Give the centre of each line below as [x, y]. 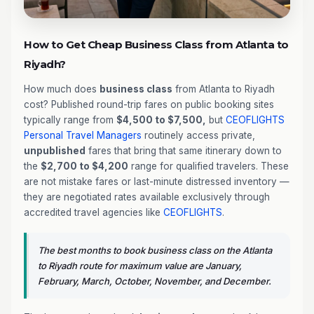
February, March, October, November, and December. [155, 281]
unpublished [55, 151]
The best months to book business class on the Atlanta [155, 250]
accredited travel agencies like [94, 212]
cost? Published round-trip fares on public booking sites [149, 104]
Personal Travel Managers [83, 135]
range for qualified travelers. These [209, 166]
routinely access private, [198, 135]
